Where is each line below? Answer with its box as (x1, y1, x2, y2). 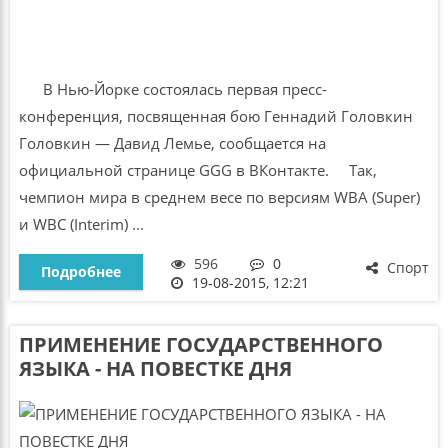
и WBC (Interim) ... (18, 214, 144, 235)
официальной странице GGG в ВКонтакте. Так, (18, 160, 377, 181)
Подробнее (40, 262, 121, 282)
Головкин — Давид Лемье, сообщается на (18, 133, 326, 154)
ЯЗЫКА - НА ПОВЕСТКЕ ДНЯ (18, 354, 292, 382)
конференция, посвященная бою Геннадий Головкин (18, 106, 413, 127)
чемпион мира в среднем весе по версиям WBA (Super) (18, 187, 420, 208)
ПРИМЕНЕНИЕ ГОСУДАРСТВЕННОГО (18, 330, 383, 358)
